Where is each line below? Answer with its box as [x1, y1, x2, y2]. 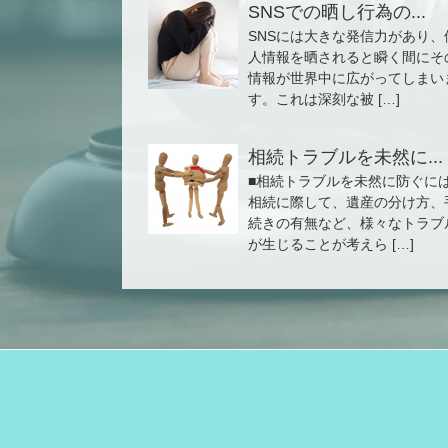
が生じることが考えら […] [247, 236, 414, 252]
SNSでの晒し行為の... [247, 2, 426, 22]
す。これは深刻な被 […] [247, 91, 400, 107]
